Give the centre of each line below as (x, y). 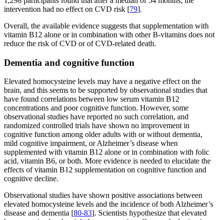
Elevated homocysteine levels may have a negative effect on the (102, 82)
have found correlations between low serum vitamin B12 (92, 99)
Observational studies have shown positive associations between (103, 195)
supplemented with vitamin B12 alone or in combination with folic (107, 152)
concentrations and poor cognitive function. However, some (96, 108)
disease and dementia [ (39, 213)
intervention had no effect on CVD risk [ (67, 9)
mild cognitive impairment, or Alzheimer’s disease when (91, 143)
